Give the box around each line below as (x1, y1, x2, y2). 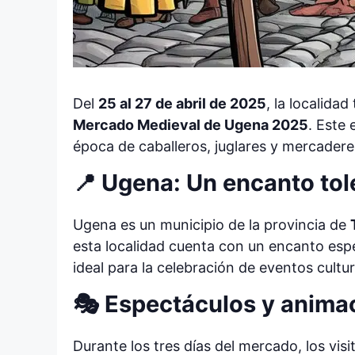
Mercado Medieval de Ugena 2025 (73, 116, 308, 133)
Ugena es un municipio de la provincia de (73, 216, 350, 233)
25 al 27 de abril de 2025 (98, 95, 266, 112)
